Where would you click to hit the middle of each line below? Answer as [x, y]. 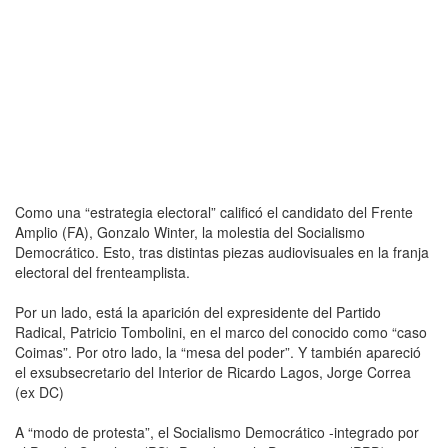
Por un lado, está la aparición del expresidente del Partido [198, 311]
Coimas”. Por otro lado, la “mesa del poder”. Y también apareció [218, 351]
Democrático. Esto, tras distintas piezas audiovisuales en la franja [222, 251]
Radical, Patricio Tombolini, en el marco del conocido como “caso [221, 331]
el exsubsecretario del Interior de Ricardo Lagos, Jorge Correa [213, 371]
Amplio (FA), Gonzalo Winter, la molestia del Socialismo [190, 231]
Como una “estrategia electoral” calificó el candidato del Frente [214, 211]
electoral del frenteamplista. [102, 271]
